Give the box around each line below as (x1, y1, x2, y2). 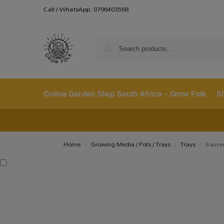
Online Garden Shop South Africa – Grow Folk (43, 89, 206, 98)
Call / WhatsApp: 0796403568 (43, 2, 128, 15)
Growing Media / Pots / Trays (90, 138, 170, 150)
